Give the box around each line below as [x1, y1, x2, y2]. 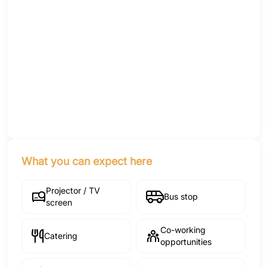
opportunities [160, 237, 212, 247]
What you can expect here [21, 155, 152, 168]
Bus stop [164, 191, 198, 202]
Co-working [160, 225, 206, 235]
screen [46, 197, 72, 208]
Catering [44, 231, 77, 241]
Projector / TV [46, 185, 100, 196]
